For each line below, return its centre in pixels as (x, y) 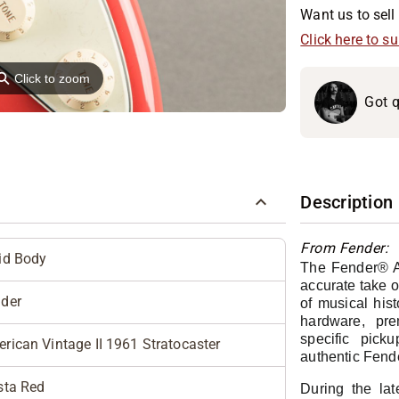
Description (347, 202)
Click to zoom (53, 79)
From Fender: (346, 248)
